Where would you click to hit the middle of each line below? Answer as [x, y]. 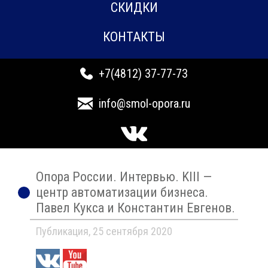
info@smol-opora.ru [144, 103]
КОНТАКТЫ [134, 37]
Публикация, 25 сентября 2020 [104, 231]
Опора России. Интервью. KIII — [124, 177]
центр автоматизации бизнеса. [122, 192]
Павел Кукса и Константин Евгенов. [135, 208]
